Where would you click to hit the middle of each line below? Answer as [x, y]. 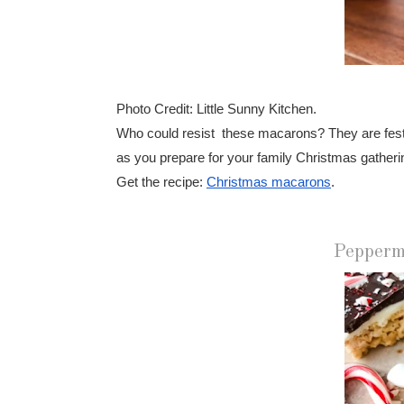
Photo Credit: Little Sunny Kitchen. [216, 109]
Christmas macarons [269, 182]
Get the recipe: [161, 182]
